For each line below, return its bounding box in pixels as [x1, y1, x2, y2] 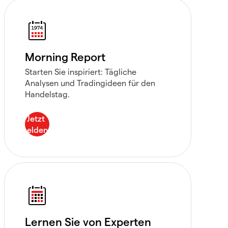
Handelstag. [25, 89, 70, 99]
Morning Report [25, 50, 105, 63]
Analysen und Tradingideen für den [25, 78, 155, 88]
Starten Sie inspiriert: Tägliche [25, 67, 136, 76]
